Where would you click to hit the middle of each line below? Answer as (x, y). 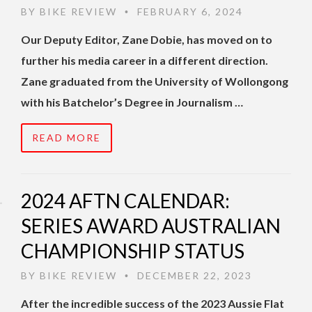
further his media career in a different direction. (145, 61)
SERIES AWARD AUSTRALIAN (151, 226)
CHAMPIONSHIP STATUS (133, 251)
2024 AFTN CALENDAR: (125, 201)
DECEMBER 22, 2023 (193, 276)
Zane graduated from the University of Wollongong (155, 81)
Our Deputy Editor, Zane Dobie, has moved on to (147, 40)
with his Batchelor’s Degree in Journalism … (132, 102)
